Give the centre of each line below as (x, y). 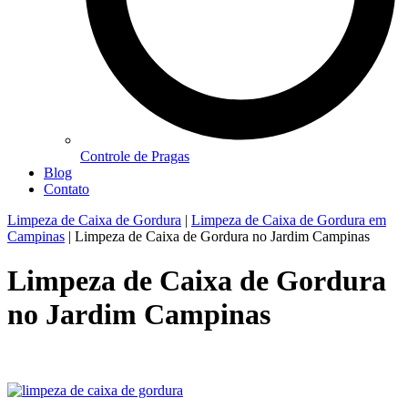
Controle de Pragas (135, 156)
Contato (66, 189)
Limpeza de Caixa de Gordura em (289, 219)
